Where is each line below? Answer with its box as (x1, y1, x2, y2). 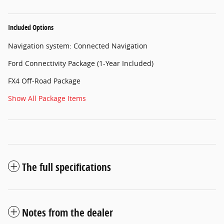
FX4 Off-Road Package (8, 75, 80, 85)
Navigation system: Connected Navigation (8, 40, 147, 50)
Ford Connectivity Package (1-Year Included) (8, 58, 153, 68)
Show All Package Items (8, 93, 86, 103)
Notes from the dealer (22, 205, 113, 219)
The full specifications (22, 159, 111, 174)
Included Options (8, 22, 53, 32)
